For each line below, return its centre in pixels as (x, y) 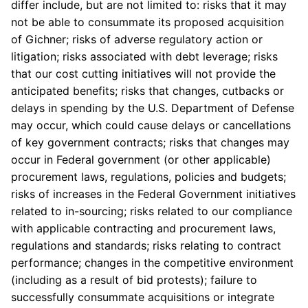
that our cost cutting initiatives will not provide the (143, 74)
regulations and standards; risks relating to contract (146, 245)
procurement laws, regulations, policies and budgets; (148, 177)
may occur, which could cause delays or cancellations (151, 125)
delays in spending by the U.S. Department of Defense (153, 108)
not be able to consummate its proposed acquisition (147, 22)
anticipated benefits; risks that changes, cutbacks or (147, 91)
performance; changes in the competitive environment (152, 263)
